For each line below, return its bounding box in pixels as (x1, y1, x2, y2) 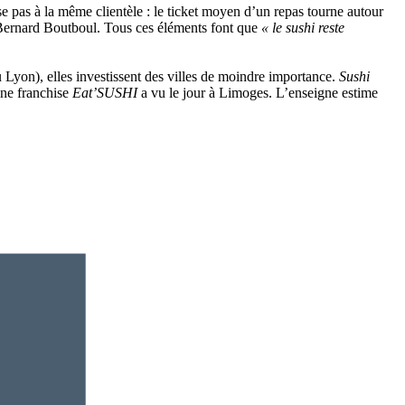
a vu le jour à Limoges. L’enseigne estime (137, 84, 378, 100)
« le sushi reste (261, 19, 344, 35)
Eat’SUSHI (72, 84, 137, 100)
